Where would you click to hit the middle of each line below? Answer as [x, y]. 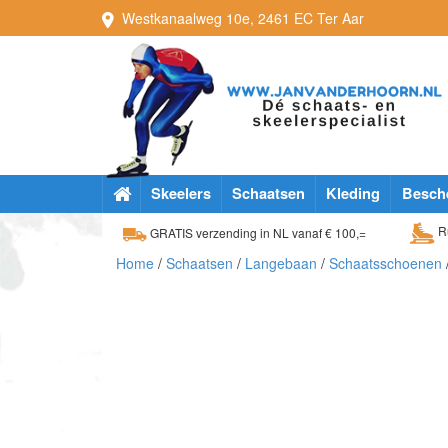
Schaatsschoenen [385, 263]
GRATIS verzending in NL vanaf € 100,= [256, 232]
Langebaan [281, 263]
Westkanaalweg [172, 18]
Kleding [353, 193]
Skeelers [181, 193]
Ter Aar [340, 18]
